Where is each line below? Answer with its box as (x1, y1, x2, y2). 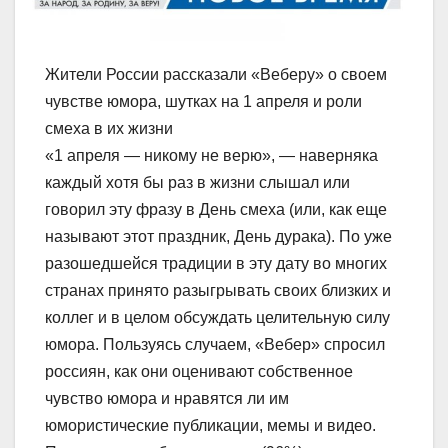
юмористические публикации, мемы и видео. (45, 417, 376, 435)
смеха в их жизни (45, 120, 173, 138)
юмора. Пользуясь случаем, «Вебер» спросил (45, 336, 385, 354)
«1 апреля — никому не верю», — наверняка (45, 147, 378, 165)
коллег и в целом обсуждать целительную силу (45, 309, 390, 327)
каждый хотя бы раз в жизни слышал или (45, 174, 350, 192)
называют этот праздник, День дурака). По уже (45, 228, 392, 246)
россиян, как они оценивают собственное (45, 363, 353, 381)
